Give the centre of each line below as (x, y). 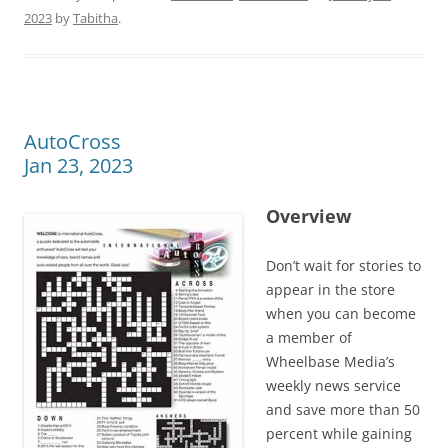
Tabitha (95, 17)
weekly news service (333, 385)
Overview (308, 215)
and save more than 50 (343, 409)
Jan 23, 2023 (78, 165)
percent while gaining (339, 433)
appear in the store (330, 289)
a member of (309, 337)
